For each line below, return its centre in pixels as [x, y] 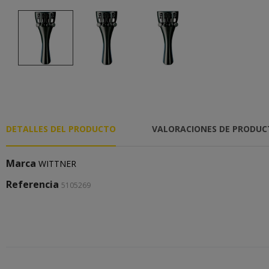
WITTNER [57, 164]
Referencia [32, 184]
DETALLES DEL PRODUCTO [61, 129]
